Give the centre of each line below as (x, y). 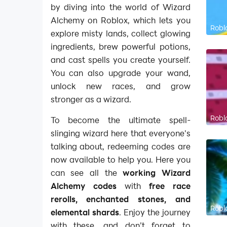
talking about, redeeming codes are (120, 146)
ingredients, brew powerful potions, (120, 46)
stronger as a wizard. (91, 99)
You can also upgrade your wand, (120, 72)
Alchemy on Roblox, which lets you (120, 20)
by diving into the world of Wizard (120, 7)
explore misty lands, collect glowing (120, 33)
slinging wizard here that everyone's (120, 133)
